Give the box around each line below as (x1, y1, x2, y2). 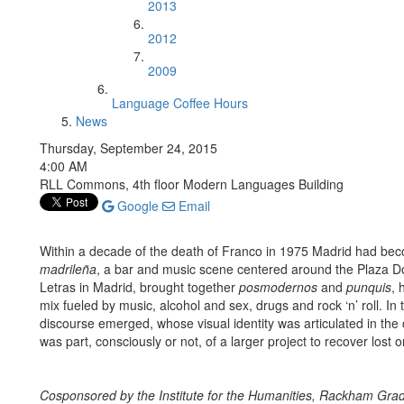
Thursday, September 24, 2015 (40, 139, 217, 157)
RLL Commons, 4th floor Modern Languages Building (40, 175, 344, 193)
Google (114, 197, 159, 215)
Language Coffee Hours (112, 94, 248, 112)
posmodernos (239, 278, 317, 296)
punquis (346, 278, 391, 296)
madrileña (40, 260, 96, 278)
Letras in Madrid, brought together (40, 278, 239, 296)
